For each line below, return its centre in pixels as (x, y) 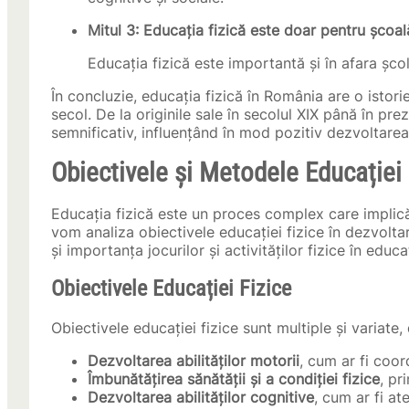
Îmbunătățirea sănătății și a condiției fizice (234, 379)
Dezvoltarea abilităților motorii (194, 361)
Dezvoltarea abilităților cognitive (201, 398)
